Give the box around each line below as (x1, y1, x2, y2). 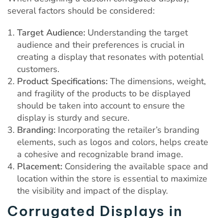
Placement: (17, 160, 62, 172)
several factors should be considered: (7, 4, 155, 17)
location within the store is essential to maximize (17, 172, 207, 184)
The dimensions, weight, (108, 75, 206, 87)
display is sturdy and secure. (17, 111, 129, 124)
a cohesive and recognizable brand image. (17, 148, 183, 160)
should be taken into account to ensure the (17, 99, 185, 111)
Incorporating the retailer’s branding (55, 124, 200, 136)
